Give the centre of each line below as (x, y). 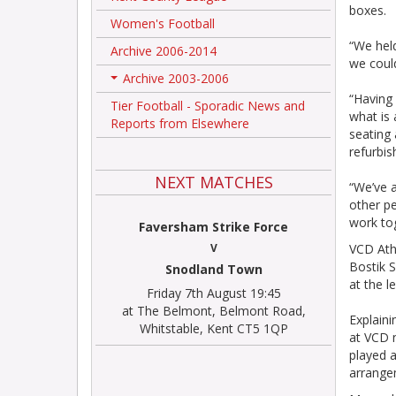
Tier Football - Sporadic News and (208, 106)
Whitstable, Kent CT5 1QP (213, 328)
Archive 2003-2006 (176, 78)
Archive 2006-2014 (164, 51)
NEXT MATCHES (213, 182)
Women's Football (163, 23)
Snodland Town (213, 269)
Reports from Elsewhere (180, 123)
